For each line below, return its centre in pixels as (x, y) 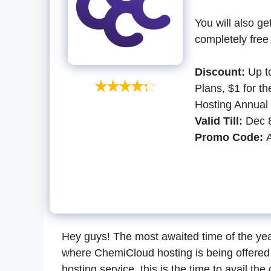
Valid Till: (219, 121)
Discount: (221, 72)
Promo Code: (230, 138)
